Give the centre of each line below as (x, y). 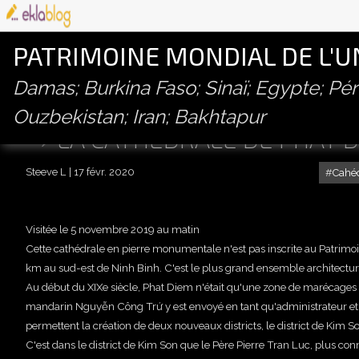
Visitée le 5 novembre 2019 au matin (113, 230)
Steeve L (46, 172)
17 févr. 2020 (104, 172)
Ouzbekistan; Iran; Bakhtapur (139, 117)
